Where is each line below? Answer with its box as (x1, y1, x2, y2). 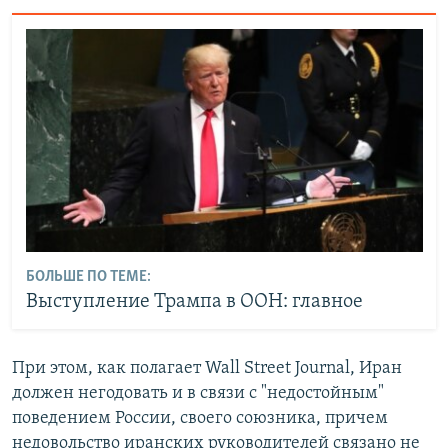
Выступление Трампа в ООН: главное (25, 292, 363, 313)
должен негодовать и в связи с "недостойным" (12, 383, 384, 403)
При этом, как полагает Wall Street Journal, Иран (12, 358, 402, 378)
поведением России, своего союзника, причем (12, 408, 388, 428)
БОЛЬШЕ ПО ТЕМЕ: (25, 269, 151, 286)
